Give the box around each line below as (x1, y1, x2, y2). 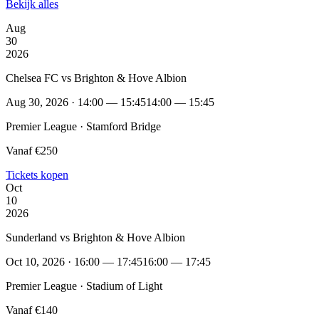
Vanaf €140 (6, 303, 58, 316)
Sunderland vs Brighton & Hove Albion (6, 231, 185, 244)
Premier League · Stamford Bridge (6, 120, 161, 132)
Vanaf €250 (6, 144, 58, 157)
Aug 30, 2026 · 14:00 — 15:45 (6, 95, 146, 108)
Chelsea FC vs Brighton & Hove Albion (6, 71, 187, 84)
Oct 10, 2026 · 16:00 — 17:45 (6, 255, 142, 268)
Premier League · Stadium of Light (6, 279, 162, 292)
